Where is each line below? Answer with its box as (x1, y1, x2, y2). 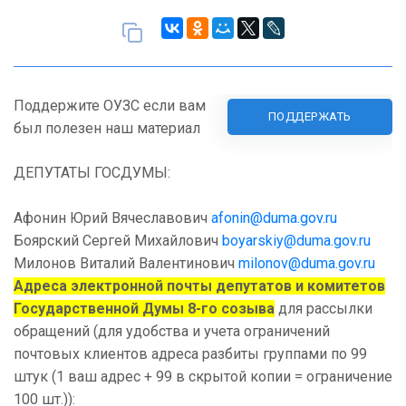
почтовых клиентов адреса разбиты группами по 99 (14, 345, 367, 363)
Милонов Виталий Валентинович (14, 255, 238, 273)
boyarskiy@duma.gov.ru (222, 232, 371, 250)
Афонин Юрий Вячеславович (14, 209, 211, 227)
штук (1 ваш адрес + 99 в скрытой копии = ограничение (14, 368, 392, 386)
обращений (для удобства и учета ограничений (14, 323, 330, 341)
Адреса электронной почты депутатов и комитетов (14, 277, 385, 295)
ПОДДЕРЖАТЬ (267, 110, 352, 124)
